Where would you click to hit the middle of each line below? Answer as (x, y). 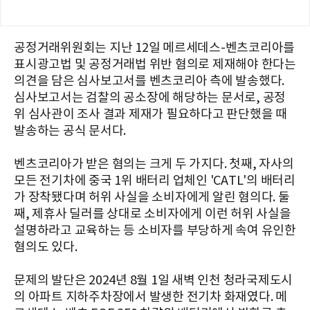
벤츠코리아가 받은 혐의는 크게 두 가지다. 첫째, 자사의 (154, 164)
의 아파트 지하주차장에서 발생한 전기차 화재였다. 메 (151, 297)
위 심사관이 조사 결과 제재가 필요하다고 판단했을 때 (151, 114)
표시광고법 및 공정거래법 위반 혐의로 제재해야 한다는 (155, 64)
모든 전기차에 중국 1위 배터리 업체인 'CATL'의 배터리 (155, 181)
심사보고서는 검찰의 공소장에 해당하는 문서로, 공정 (150, 98)
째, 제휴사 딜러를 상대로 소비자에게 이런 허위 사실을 (153, 214)
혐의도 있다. (46, 247)
